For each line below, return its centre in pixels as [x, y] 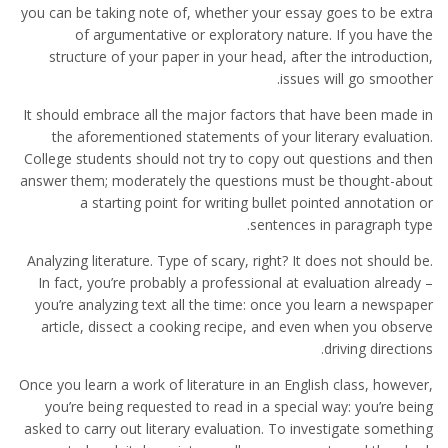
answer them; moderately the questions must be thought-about [226, 180]
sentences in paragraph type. [341, 224]
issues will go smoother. [356, 78]
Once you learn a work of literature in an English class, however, [226, 384]
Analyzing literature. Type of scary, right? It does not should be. [230, 260]
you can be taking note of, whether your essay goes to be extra [227, 12]
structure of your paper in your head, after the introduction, [241, 56]
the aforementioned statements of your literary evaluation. [242, 136]
